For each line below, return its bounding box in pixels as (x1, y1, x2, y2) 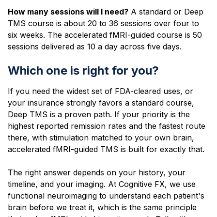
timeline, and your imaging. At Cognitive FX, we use (8, 179, 196, 189)
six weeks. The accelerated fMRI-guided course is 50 (8, 30, 202, 40)
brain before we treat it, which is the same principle (8, 202, 197, 212)
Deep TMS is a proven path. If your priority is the (8, 109, 190, 119)
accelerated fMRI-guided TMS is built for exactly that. (8, 144, 204, 154)
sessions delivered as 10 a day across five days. (8, 41, 182, 51)
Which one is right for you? (8, 63, 159, 77)
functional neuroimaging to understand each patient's (8, 190, 204, 201)
